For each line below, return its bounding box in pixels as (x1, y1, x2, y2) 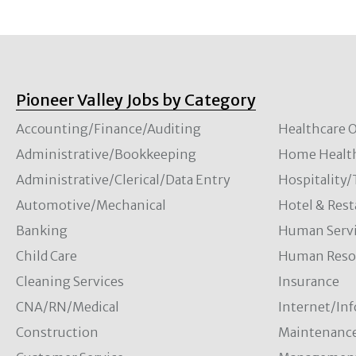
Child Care (16, 248, 77, 264)
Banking (16, 222, 68, 238)
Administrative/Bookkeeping (16, 146, 196, 162)
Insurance (277, 273, 339, 289)
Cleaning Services (16, 273, 124, 289)
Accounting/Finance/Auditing (16, 121, 201, 137)
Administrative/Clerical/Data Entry (16, 172, 230, 188)
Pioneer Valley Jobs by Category (16, 90, 256, 110)
